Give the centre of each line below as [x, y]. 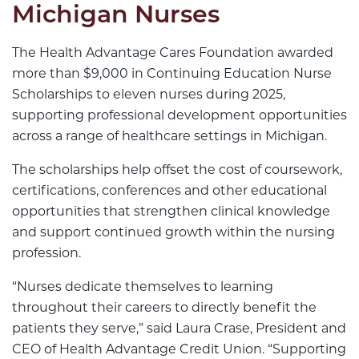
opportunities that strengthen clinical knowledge [171, 212]
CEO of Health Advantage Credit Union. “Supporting [179, 349]
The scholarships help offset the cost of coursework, [177, 170]
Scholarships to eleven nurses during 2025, [149, 95]
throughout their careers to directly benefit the [164, 308]
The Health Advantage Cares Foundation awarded [173, 53]
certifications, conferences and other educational [169, 191]
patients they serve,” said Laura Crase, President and [179, 329]
